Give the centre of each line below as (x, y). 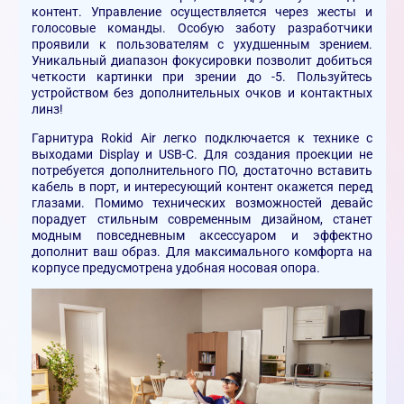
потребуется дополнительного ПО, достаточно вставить (202, 171)
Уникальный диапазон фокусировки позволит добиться (202, 61)
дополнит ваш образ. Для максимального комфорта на (202, 252)
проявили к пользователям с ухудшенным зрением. (202, 45)
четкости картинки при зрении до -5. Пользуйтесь (202, 77)
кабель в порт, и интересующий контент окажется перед (202, 187)
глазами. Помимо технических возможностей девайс (202, 203)
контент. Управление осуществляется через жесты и (202, 12)
